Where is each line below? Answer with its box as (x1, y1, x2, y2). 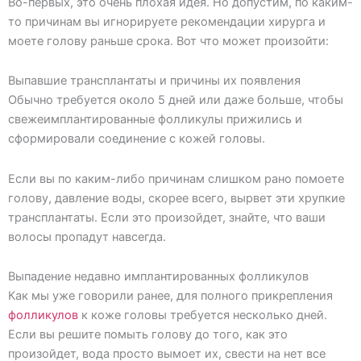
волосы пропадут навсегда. (8, 229, 166, 244)
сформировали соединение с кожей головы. (8, 131, 265, 147)
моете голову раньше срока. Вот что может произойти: (8, 33, 329, 48)
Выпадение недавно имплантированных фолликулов (8, 269, 309, 284)
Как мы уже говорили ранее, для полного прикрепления (8, 288, 333, 304)
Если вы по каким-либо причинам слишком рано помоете (8, 171, 344, 186)
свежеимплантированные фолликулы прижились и (8, 112, 302, 127)
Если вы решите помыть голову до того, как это (8, 327, 288, 342)
